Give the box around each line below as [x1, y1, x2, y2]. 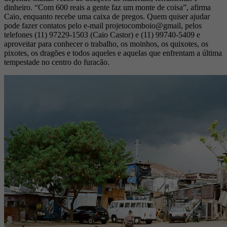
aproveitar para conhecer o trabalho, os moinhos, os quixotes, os [4, 40, 208, 49]
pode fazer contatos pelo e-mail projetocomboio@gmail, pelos [4, 21, 202, 30]
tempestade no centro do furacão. [4, 58, 109, 67]
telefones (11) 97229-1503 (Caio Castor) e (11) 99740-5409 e [4, 30, 200, 40]
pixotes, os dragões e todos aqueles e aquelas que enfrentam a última [4, 49, 222, 58]
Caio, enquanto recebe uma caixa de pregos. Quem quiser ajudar [4, 12, 210, 21]
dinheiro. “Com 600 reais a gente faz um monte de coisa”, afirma [4, 3, 211, 12]
